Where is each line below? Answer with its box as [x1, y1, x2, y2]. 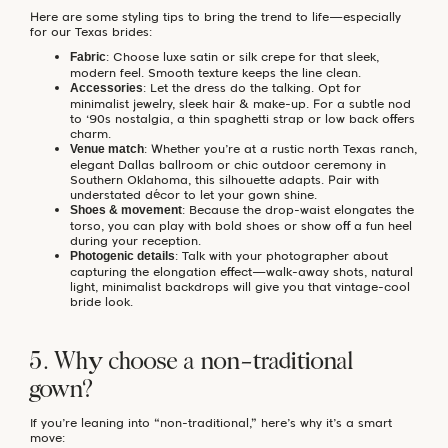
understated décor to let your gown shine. [70, 186, 317, 202]
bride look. [70, 293, 133, 309]
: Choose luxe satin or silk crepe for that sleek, [106, 48, 379, 64]
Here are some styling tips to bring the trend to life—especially [30, 8, 401, 24]
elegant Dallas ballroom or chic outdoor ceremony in [70, 156, 386, 172]
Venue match [70, 141, 144, 156]
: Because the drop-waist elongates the [182, 201, 414, 217]
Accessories [70, 80, 143, 95]
